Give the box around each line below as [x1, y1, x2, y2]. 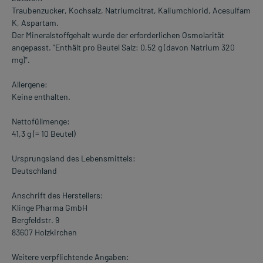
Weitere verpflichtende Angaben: [12, 251, 129, 262]
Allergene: [12, 79, 48, 89]
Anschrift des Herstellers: [12, 190, 103, 200]
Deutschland [12, 165, 57, 176]
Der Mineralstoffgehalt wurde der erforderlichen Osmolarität [12, 29, 224, 40]
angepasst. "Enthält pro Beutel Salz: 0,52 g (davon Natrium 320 [12, 42, 235, 52]
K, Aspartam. [12, 17, 59, 28]
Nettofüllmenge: [12, 116, 70, 126]
